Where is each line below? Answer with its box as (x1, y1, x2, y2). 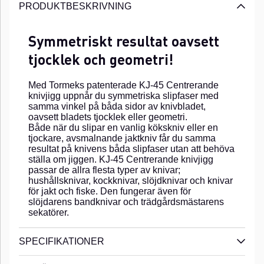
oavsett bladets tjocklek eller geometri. (28, 111, 187, 122)
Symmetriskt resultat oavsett (28, 31, 219, 50)
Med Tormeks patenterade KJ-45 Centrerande (28, 80, 219, 90)
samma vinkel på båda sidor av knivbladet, (28, 101, 206, 111)
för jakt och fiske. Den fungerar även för (28, 186, 191, 196)
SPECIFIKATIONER (19, 236, 104, 246)
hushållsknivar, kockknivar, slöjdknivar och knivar (28, 175, 233, 186)
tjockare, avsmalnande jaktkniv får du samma (28, 133, 216, 143)
